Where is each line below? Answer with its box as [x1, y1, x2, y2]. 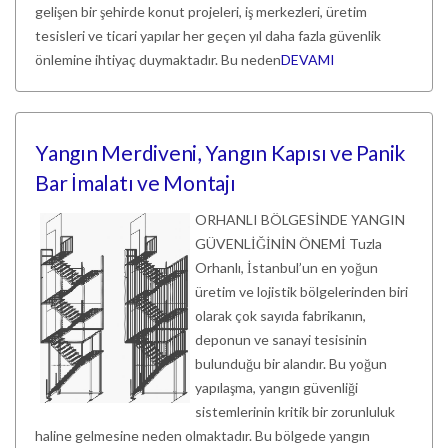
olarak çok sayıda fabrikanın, [195, 307, 366, 324]
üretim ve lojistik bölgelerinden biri [195, 283, 408, 300]
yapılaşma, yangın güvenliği [195, 379, 358, 396]
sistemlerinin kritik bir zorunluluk [195, 403, 395, 420]
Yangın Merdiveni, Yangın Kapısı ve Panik [35, 140, 405, 165]
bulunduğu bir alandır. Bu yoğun [195, 355, 387, 372]
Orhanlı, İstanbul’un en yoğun [195, 259, 378, 276]
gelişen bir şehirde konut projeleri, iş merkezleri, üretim [35, 3, 367, 20]
